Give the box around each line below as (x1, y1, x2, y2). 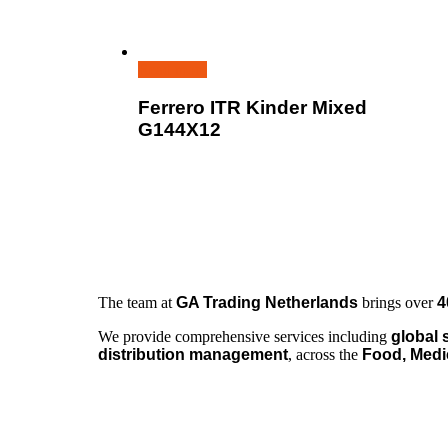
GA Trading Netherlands (176, 294, 358, 312)
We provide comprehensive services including (98, 328, 391, 346)
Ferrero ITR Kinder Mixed (138, 97, 367, 119)
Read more (138, 60, 207, 78)
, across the (288, 346, 362, 364)
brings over (358, 294, 437, 312)
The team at (98, 294, 176, 312)
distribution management (98, 346, 288, 364)
